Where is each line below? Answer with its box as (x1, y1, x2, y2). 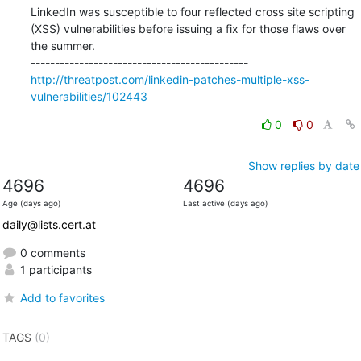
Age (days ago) (2, 198, 61, 208)
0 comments (16, 245, 85, 259)
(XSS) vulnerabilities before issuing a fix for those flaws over (30, 21, 346, 35)
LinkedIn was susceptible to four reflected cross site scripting (30, 4, 355, 19)
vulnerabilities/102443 (30, 89, 147, 103)
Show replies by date (247, 158, 359, 172)
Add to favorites (19, 290, 105, 305)
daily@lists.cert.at (2, 217, 96, 231)
